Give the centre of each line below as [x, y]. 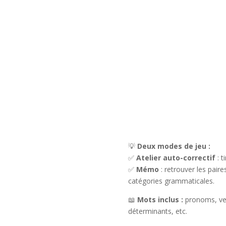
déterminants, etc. [157, 211]
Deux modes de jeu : [174, 146]
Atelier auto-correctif [176, 158]
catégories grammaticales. [171, 181]
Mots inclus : [160, 200]
